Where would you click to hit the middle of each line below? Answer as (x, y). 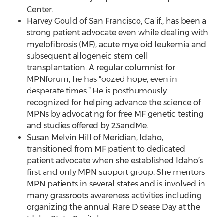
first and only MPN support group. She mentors (116, 172)
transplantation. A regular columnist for (101, 68)
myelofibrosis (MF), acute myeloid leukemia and (116, 44)
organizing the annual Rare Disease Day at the (113, 207)
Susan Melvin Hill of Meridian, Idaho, (95, 137)
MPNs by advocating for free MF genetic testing (115, 114)
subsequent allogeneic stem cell (87, 56)
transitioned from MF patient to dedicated (106, 149)
